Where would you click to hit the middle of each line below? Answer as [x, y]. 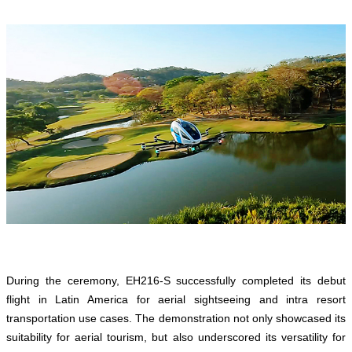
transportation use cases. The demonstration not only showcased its [176, 318]
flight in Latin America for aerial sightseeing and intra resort [176, 299]
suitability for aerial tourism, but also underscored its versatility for [176, 337]
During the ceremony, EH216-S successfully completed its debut [176, 280]
